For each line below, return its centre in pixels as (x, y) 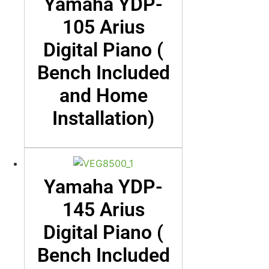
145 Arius (103, 209)
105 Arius (103, 27)
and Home (103, 95)
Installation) (103, 118)
